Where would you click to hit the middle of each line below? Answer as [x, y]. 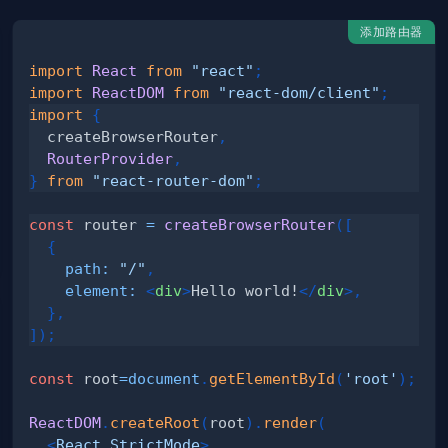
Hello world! [245, 291]
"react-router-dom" [173, 181]
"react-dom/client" [299, 93]
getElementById [272, 379]
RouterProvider [110, 159]
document [164, 379]
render [290, 423]
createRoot [155, 423]
